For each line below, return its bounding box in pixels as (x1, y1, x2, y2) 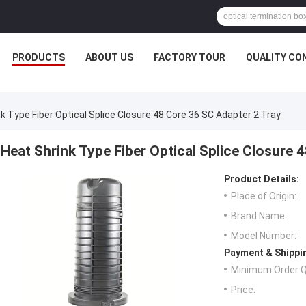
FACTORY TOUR (154, 52, 225, 63)
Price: (231, 284, 255, 296)
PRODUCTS (12, 52, 65, 63)
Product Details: (224, 173, 299, 185)
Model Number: (231, 230, 296, 242)
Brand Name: (231, 210, 287, 222)
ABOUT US (85, 52, 133, 63)
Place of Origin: (231, 191, 296, 202)
